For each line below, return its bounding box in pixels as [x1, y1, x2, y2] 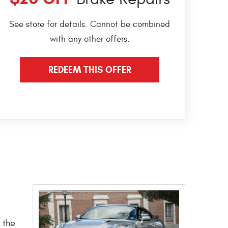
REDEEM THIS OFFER [48, 64, 131, 76]
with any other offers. [49, 34, 130, 45]
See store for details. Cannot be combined [9, 19, 170, 30]
